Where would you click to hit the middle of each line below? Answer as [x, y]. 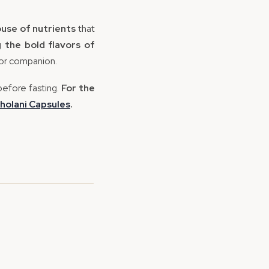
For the [78, 88]
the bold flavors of [50, 45]
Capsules [49, 104]
